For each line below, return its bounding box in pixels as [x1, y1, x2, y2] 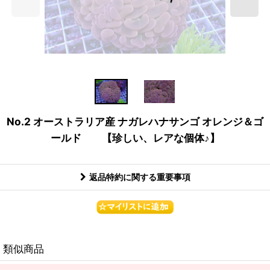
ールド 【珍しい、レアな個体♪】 [50, 131, 220, 145]
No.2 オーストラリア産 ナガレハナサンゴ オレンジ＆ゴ [7, 115, 263, 128]
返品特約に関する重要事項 [89, 172, 190, 183]
